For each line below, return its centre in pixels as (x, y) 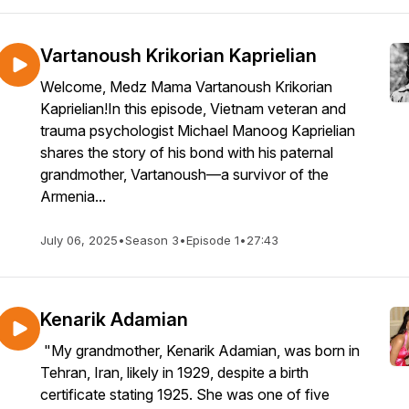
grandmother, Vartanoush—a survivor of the (184, 174)
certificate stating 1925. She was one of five (185, 394)
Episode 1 (213, 240)
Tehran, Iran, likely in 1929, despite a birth (174, 372)
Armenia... (73, 196)
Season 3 (152, 240)
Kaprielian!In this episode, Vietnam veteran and (193, 109)
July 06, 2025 (79, 240)
